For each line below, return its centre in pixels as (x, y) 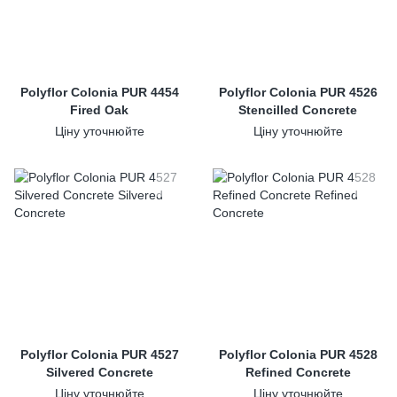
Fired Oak (99, 110)
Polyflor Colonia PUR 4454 (99, 92)
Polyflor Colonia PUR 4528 (298, 354)
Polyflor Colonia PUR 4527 (99, 354)
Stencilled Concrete (298, 110)
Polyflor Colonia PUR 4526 (298, 92)
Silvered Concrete (99, 372)
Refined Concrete (298, 372)
